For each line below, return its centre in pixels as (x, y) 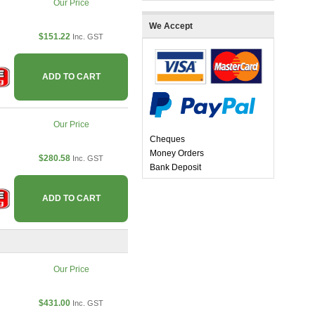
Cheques (167, 140)
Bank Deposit (175, 168)
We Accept (171, 26)
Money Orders (177, 154)
